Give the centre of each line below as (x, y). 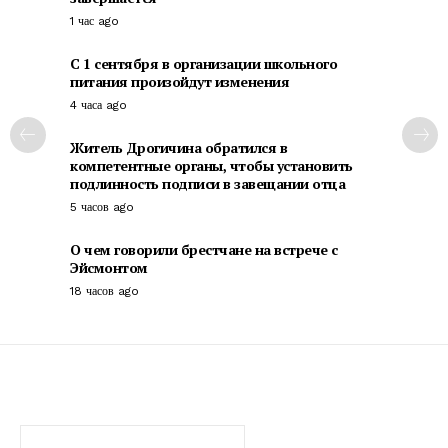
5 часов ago (102, 207)
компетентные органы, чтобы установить (211, 166)
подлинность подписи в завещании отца (207, 184)
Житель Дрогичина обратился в (178, 148)
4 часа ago (98, 105)
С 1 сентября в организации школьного (203, 64)
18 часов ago (104, 291)
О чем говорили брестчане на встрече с (204, 250)
